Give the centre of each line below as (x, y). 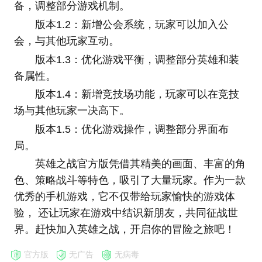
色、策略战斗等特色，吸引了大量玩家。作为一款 (130, 180)
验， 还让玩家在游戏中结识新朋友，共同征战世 (126, 213)
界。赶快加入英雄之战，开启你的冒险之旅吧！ (124, 230)
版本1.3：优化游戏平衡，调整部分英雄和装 (137, 59)
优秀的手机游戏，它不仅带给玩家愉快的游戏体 (124, 197)
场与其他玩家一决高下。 (72, 111)
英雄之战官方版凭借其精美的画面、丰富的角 (140, 164)
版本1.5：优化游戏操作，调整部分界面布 (132, 129)
